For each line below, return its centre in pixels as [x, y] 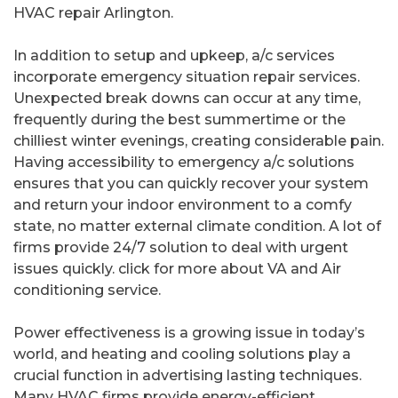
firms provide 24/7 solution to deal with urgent [181, 248]
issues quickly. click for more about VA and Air [177, 269]
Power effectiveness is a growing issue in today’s [189, 333]
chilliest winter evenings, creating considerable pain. [199, 141]
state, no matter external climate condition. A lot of [197, 227]
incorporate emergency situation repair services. [187, 77]
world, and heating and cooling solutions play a [182, 354]
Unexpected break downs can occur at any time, [187, 99]
